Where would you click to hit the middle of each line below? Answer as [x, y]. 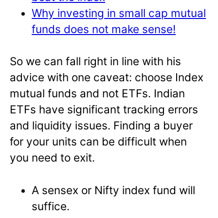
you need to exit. [52, 158]
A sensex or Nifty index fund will [114, 190]
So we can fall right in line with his [95, 61]
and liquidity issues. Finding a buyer [101, 126]
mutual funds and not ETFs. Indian [97, 93]
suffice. [51, 206]
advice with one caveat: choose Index [107, 77]
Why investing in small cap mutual [119, 13]
